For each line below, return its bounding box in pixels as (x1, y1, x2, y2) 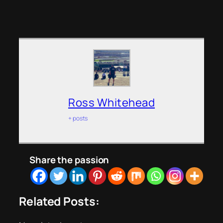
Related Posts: (19, 193, 100, 210)
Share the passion (29, 153, 110, 166)
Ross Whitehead (68, 95, 155, 110)
